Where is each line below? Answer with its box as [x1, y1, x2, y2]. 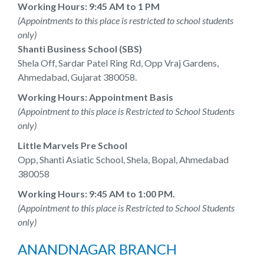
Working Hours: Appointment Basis [18, 91, 173, 103]
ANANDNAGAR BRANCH [18, 240, 177, 258]
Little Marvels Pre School [18, 140, 127, 151]
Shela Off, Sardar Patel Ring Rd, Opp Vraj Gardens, [18, 57, 219, 68]
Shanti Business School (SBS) [18, 43, 142, 54]
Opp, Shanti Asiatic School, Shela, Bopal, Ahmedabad [18, 154, 229, 165]
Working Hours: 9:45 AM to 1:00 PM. [18, 188, 175, 199]
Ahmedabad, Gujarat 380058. [18, 71, 137, 82]
